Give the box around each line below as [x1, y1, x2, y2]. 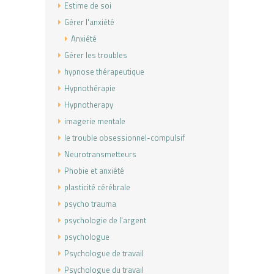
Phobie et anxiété [64, 165, 124, 177]
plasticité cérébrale [64, 181, 130, 194]
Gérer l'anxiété [64, 16, 114, 29]
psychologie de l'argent [64, 214, 146, 227]
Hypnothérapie [64, 82, 116, 95]
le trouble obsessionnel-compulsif [64, 131, 185, 144]
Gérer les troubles [64, 49, 127, 62]
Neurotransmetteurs [64, 148, 136, 161]
